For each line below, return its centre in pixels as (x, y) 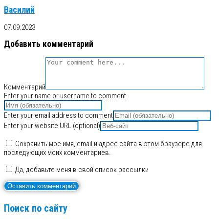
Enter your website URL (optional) (52, 125)
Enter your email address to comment (58, 115)
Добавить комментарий (49, 44)
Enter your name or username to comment (65, 96)
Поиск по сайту (36, 208)
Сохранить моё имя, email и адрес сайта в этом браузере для (109, 143)
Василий (19, 10)
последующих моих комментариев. (57, 152)
